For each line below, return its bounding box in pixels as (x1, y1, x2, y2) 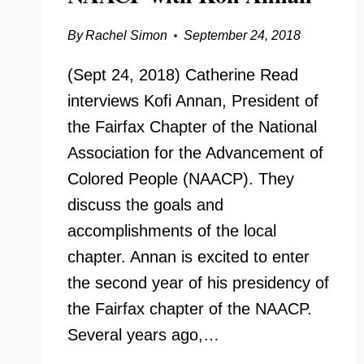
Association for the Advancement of (67, 144, 323, 162)
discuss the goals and (67, 196, 223, 214)
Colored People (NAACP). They (67, 170, 294, 188)
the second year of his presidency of (67, 274, 329, 292)
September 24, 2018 (184, 28, 301, 42)
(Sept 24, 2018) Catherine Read (67, 66, 298, 84)
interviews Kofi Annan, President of (67, 92, 318, 110)
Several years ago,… (67, 326, 219, 344)
